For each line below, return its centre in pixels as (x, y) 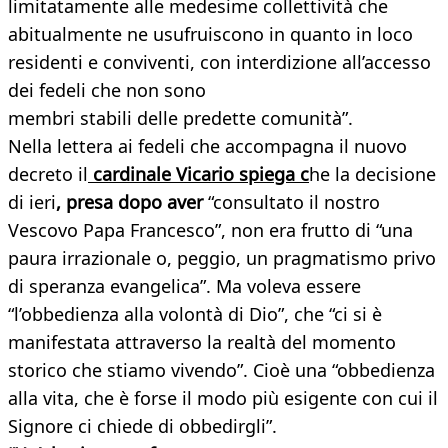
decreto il (48, 174)
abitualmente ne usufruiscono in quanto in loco (210, 34)
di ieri (32, 202)
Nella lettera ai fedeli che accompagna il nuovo (207, 146)
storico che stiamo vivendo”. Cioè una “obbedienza (221, 370)
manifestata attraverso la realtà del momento (202, 342)
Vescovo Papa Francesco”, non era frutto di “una (210, 230)
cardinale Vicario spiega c (198, 174)
